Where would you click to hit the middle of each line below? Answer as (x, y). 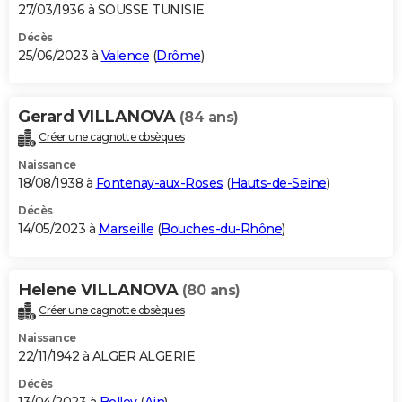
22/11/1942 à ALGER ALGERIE (106, 357)
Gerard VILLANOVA (99, 117)
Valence (125, 56)
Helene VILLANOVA (100, 290)
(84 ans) (209, 118)
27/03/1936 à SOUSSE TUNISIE (111, 10)
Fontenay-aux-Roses (159, 184)
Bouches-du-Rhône (221, 229)
